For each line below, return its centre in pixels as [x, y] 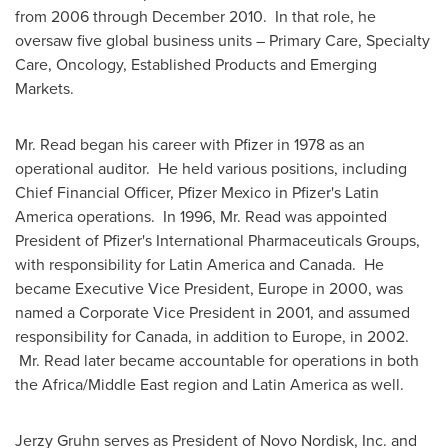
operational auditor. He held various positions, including [211, 168]
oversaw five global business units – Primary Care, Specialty [222, 40]
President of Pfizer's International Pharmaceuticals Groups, [217, 240]
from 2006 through [83, 16]
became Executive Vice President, [136, 288]
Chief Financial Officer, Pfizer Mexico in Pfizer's [180, 192]
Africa [62, 384]
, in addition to [240, 336]
